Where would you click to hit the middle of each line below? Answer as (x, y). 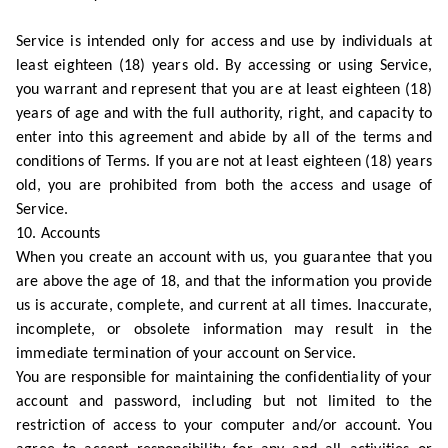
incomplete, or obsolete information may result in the (224, 330)
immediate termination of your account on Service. (186, 354)
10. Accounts (58, 234)
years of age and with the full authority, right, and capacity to (224, 114)
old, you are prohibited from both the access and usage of (224, 186)
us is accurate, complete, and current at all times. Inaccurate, (224, 306)
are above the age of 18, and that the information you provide (224, 282)
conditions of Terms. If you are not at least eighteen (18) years (224, 162)
